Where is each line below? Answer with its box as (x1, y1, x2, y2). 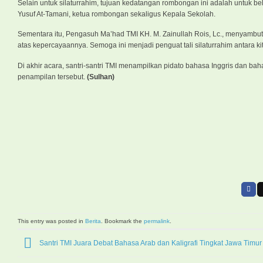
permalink (144, 217, 170, 224)
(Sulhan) (87, 72, 114, 81)
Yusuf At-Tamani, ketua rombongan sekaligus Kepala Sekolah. (18, 9, 215, 18)
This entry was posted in (18, 217, 85, 224)
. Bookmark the (101, 217, 144, 224)
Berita (85, 217, 101, 224)
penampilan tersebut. (18, 72, 87, 81)
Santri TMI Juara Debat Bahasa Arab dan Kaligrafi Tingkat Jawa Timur (38, 238, 262, 247)
